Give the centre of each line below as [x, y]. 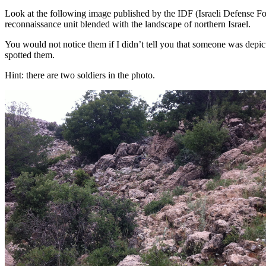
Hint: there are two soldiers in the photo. [80, 75]
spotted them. [30, 55]
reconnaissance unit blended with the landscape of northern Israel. [128, 24]
